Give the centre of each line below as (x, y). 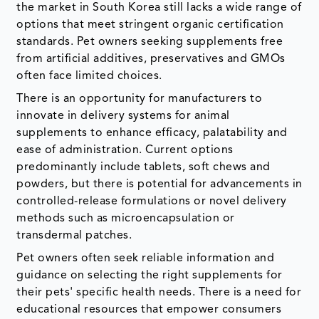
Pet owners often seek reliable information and (146, 259)
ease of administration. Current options (125, 151)
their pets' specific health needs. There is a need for (159, 293)
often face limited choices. (89, 77)
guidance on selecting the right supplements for (150, 276)
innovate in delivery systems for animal (123, 116)
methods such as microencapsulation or (126, 219)
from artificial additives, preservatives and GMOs (151, 59)
